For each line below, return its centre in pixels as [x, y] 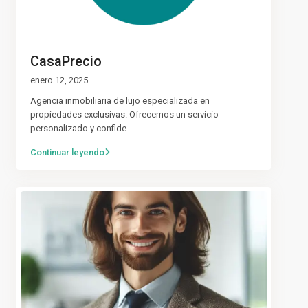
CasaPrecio [66, 61]
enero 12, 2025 [59, 80]
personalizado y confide [79, 128]
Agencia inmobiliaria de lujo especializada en [120, 100]
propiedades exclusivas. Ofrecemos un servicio [124, 114]
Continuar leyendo [67, 152]
